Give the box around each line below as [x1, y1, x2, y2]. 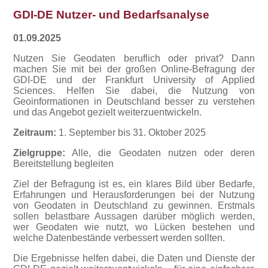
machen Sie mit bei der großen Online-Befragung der [13, 63, 255, 74]
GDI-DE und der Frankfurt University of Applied [13, 74, 255, 85]
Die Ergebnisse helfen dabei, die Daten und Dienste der [13, 252, 255, 263]
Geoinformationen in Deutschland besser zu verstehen [13, 96, 255, 106]
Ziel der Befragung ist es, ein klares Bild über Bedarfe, [13, 178, 255, 189]
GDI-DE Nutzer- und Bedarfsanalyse [13, 8, 210, 21]
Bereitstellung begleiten [13, 158, 114, 169]
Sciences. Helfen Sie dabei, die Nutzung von [13, 85, 255, 96]
